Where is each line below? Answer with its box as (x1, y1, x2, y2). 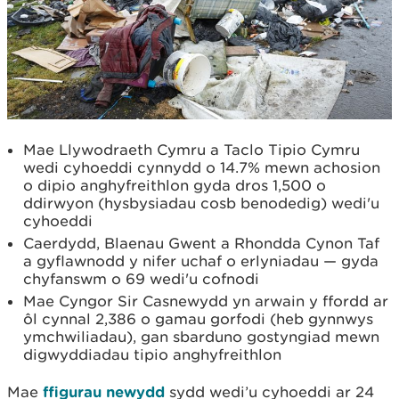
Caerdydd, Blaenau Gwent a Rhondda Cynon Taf (23, 233, 379, 252)
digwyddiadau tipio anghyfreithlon (23, 345, 281, 363)
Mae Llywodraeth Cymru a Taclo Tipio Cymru (23, 140, 360, 159)
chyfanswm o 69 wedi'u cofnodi (23, 269, 259, 288)
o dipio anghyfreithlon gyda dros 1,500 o (23, 175, 326, 194)
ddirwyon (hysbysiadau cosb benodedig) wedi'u (23, 193, 379, 212)
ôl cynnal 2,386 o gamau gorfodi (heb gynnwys (23, 309, 373, 328)
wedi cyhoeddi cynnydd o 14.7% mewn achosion (23, 158, 380, 176)
